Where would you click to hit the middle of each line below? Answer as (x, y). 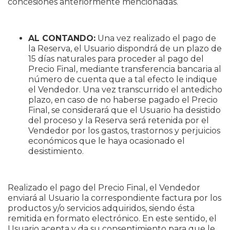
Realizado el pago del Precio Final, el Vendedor (104, 188)
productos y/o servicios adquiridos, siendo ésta (101, 208)
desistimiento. (56, 151)
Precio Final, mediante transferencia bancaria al (125, 69)
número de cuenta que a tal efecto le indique (123, 79)
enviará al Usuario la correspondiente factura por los (114, 198)
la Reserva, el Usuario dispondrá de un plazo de (125, 49)
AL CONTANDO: (62, 38)
